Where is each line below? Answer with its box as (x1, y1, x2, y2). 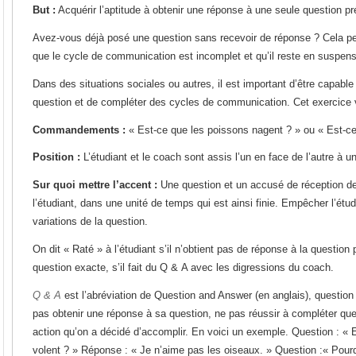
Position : (33, 151, 80, 164)
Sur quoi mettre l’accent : (33, 179, 157, 192)
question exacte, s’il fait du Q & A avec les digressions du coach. (33, 261, 334, 274)
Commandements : (33, 123, 126, 136)
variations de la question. (33, 215, 148, 228)
